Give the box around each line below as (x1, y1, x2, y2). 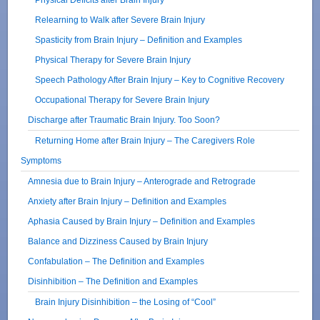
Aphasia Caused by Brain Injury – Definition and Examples (28, 216, 256, 226)
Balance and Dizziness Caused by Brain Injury (28, 236, 209, 246)
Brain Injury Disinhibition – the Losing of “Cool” (35, 296, 216, 306)
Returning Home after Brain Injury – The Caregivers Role (35, 135, 256, 145)
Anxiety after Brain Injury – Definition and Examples (28, 196, 227, 206)
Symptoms (21, 155, 62, 165)
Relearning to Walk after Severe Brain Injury (35, 14, 206, 24)
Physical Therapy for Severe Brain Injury (35, 54, 191, 64)
